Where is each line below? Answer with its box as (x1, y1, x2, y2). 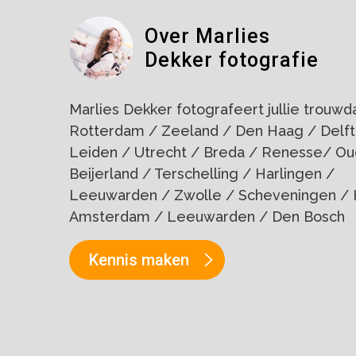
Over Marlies (145, 25, 270, 48)
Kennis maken (89, 250, 189, 270)
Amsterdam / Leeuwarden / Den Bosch (69, 208, 345, 226)
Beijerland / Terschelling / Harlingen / (69, 165, 335, 183)
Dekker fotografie (145, 48, 319, 72)
